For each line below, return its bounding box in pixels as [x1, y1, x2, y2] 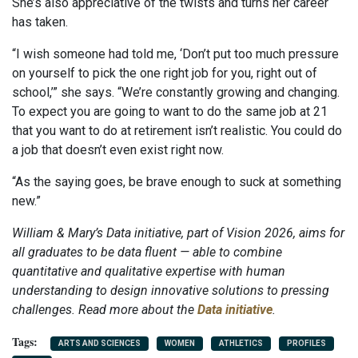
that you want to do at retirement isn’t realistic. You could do [12, 123, 342, 139]
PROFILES [287, 339, 326, 348]
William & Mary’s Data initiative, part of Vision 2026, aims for [12, 225, 344, 241]
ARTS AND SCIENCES [58, 339, 141, 348]
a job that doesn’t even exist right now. [12, 142, 224, 158]
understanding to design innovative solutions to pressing [12, 283, 329, 299]
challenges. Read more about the [12, 302, 197, 318]
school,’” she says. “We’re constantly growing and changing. [12, 85, 340, 101]
